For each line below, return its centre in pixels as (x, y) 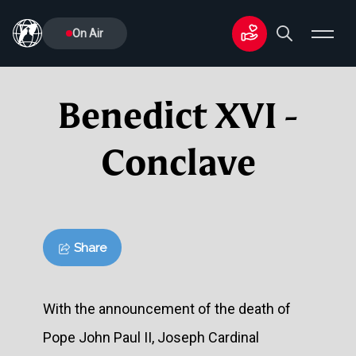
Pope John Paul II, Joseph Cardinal (151, 337)
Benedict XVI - (178, 116)
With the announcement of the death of (167, 308)
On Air (87, 33)
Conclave (178, 163)
